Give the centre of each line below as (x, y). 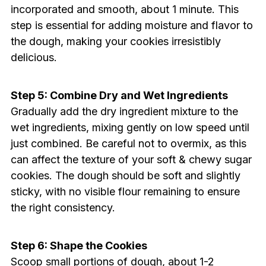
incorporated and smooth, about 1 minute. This (124, 9)
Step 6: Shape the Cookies (79, 246)
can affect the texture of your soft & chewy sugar (131, 160)
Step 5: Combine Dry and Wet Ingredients (119, 96)
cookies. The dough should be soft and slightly (125, 176)
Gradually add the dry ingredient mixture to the (124, 112)
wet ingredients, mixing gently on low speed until (130, 128)
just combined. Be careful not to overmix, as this (128, 144)
